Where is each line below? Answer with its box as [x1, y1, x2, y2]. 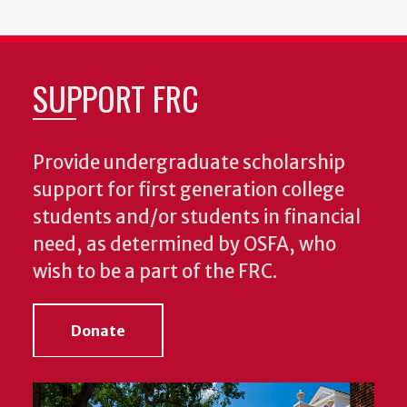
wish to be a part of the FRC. [33, 260, 277, 284]
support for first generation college [33, 178, 344, 203]
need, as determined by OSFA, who [33, 233, 336, 257]
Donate [71, 322, 125, 341]
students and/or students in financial [33, 205, 361, 230]
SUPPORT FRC [33, 74, 199, 123]
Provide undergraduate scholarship [33, 151, 345, 175]
